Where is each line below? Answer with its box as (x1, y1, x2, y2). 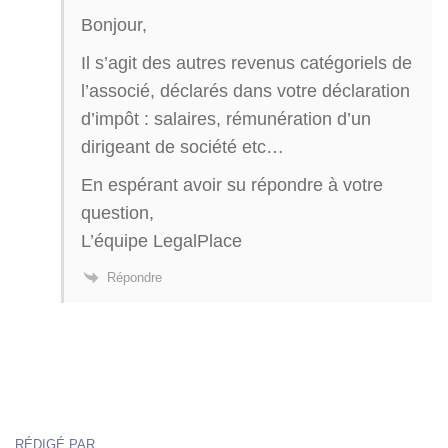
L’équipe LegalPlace (81, 229, 242, 251)
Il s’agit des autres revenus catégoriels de (81, 51, 412, 73)
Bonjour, (81, 13, 147, 35)
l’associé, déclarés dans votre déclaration (81, 79, 410, 101)
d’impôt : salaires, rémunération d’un (81, 107, 371, 129)
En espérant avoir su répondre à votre (81, 173, 383, 195)
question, (81, 201, 154, 223)
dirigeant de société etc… (81, 135, 284, 157)
